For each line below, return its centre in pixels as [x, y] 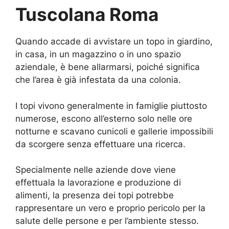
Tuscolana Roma [87, 15]
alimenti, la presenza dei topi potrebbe [95, 196]
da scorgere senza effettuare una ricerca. [100, 144]
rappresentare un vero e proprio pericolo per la [110, 208]
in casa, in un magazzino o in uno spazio [98, 54]
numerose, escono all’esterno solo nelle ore [104, 118]
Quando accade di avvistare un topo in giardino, [114, 42]
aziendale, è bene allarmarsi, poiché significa [108, 67]
